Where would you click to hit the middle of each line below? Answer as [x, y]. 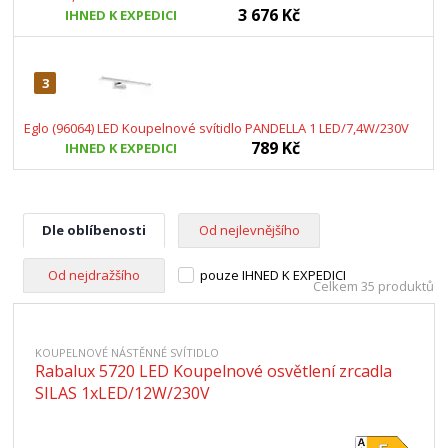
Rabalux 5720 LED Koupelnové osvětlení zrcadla [214, 371]
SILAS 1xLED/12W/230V [123, 393]
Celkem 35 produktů [373, 286]
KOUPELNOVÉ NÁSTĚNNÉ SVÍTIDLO [127, 352]
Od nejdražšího [94, 275]
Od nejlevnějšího [249, 230]
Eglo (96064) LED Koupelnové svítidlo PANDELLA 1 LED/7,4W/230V [217, 128]
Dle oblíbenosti [94, 230]
